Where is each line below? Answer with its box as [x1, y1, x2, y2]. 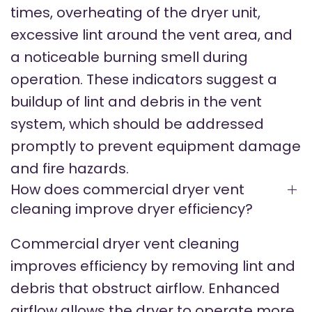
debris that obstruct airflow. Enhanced [10, 279, 280, 299]
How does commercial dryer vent [10, 180, 244, 200]
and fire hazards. [10, 159, 129, 179]
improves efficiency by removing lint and [10, 256, 295, 276]
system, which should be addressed [10, 114, 264, 134]
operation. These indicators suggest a [10, 70, 277, 90]
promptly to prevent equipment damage [10, 136, 301, 157]
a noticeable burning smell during [10, 47, 248, 68]
